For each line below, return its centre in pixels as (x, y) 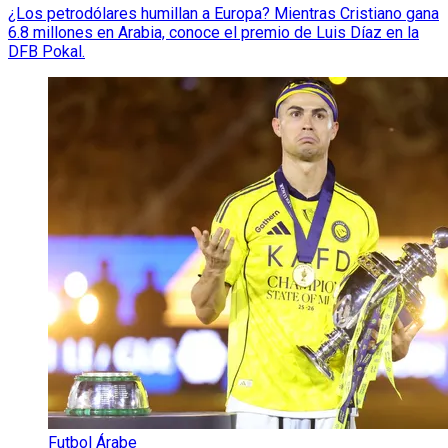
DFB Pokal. (46, 51)
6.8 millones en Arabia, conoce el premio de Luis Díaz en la (213, 32)
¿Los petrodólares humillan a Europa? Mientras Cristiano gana (223, 13)
